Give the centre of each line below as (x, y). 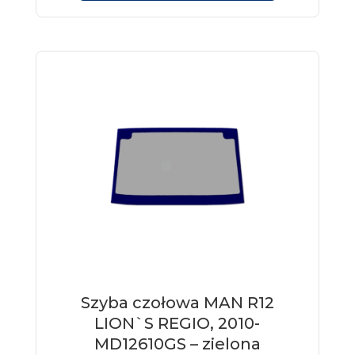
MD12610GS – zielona (177, 344)
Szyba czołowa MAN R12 (177, 302)
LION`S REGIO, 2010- (177, 323)
